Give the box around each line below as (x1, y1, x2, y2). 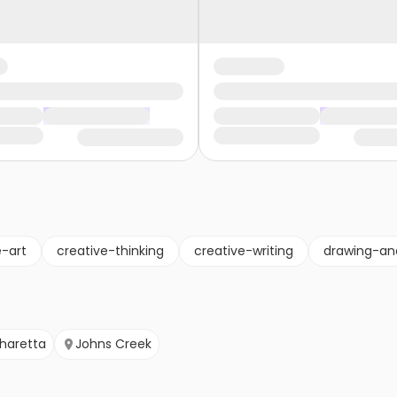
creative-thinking (57, 242, 164, 261)
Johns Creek (75, 335, 152, 354)
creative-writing (194, 242, 293, 261)
